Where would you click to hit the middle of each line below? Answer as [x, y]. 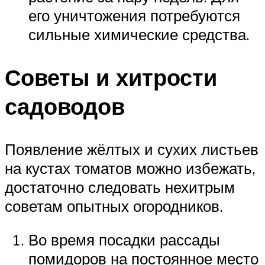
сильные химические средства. [139, 35]
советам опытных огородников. [114, 206]
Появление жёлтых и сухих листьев [132, 149]
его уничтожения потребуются [134, 16]
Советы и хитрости [111, 77]
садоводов [65, 106]
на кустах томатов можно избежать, [130, 168]
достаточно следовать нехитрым [120, 187]
